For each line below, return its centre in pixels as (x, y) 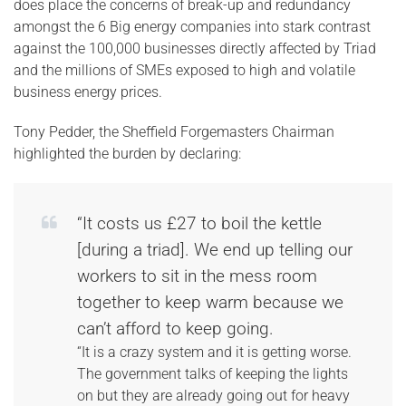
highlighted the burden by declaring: (127, 154)
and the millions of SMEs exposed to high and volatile (184, 70)
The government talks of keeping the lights (213, 374)
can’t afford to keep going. (175, 329)
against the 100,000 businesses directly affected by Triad (195, 48)
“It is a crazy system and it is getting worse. (214, 352)
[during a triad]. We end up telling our (215, 250)
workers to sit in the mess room (197, 276)
